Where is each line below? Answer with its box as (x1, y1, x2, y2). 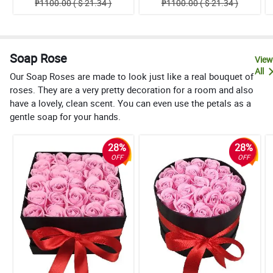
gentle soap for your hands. (10, 110, 121, 123)
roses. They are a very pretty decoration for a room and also (10, 83, 253, 96)
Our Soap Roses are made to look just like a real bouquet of (10, 70, 253, 83)
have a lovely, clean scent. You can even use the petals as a (10, 97, 251, 110)
